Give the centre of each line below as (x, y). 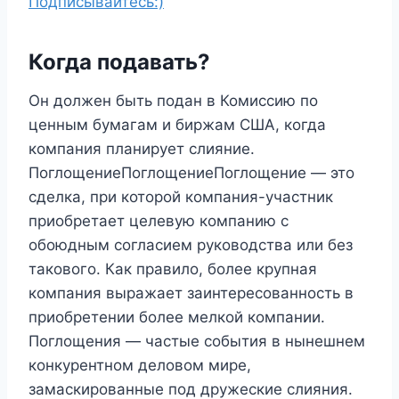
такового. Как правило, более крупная (173, 269)
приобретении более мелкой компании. (177, 317)
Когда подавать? (119, 61)
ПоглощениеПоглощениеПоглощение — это (191, 172)
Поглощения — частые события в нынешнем (197, 341)
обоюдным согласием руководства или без (191, 244)
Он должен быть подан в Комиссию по (173, 100)
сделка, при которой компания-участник (181, 196)
